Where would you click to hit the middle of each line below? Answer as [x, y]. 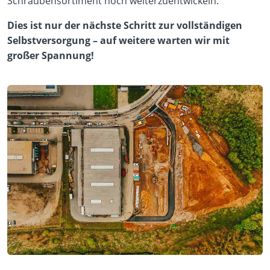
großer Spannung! [51, 55]
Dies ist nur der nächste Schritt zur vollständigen [125, 25]
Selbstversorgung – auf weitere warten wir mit [118, 40]
